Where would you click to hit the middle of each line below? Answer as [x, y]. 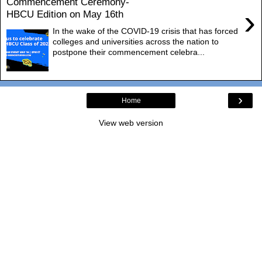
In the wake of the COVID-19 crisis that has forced [146, 31]
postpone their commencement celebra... [129, 52]
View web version [131, 123]
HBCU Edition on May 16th [65, 14]
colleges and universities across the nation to [136, 41]
